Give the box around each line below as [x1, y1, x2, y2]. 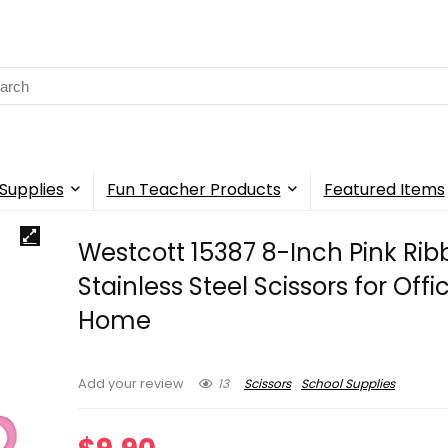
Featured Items [323, 178, 445, 202]
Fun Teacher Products [106, 178, 281, 202]
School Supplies [301, 374, 396, 392]
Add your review [78, 375, 185, 393]
